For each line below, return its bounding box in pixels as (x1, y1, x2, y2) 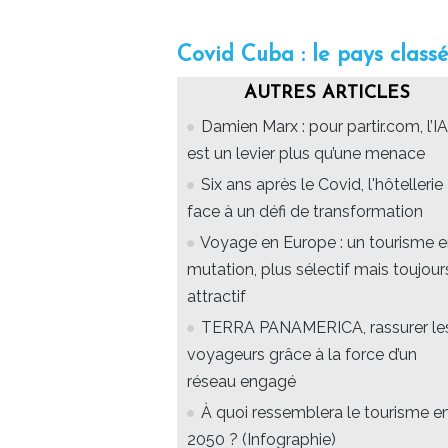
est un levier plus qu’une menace (187, 143, 425, 163)
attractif (187, 286, 246, 306)
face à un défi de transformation (187, 201, 423, 221)
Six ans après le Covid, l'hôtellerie (201, 174, 443, 194)
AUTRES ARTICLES (244, 83, 410, 103)
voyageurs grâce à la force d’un (187, 344, 417, 364)
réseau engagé (187, 371, 296, 391)
